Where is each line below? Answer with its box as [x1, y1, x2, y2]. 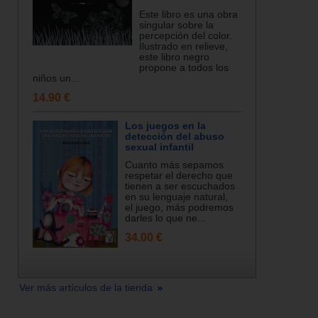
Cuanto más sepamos [125, 160, 224, 170]
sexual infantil [125, 142, 194, 153]
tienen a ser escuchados [125, 181, 235, 192]
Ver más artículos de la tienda [19, 282, 155, 293]
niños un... [33, 73, 79, 84]
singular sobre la [139, 20, 214, 31]
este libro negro [139, 52, 209, 62]
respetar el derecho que [125, 170, 233, 181]
